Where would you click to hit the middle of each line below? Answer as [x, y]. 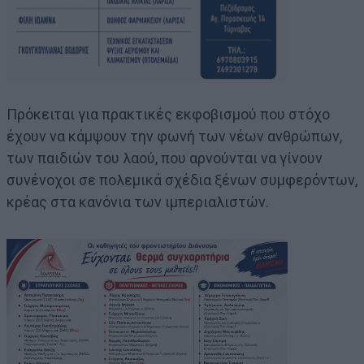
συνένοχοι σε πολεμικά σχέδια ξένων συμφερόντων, [182, 180]
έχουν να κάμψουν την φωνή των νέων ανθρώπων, [174, 136]
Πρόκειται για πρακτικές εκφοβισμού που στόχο [168, 114]
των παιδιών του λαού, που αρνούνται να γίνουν [165, 158]
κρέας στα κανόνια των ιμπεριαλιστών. [138, 201]
